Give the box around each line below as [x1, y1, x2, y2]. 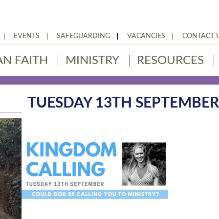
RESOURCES [137, 55, 204, 66]
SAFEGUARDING [57, 33, 110, 40]
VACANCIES [127, 33, 165, 40]
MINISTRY [66, 55, 119, 66]
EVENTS [14, 33, 40, 40]
